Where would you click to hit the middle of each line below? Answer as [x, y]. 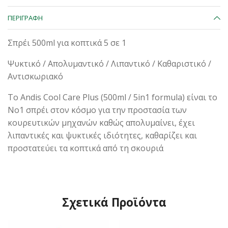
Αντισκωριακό [35, 76]
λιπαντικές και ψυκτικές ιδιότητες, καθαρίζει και [102, 135]
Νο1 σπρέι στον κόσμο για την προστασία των [97, 110]
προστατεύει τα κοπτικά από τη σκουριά [85, 148]
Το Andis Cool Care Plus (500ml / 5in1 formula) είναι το [112, 97]
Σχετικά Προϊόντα [114, 202]
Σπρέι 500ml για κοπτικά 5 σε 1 [67, 42]
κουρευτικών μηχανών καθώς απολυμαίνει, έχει [101, 122]
